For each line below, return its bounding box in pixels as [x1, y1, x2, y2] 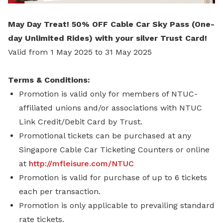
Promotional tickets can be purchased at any [19, 131, 191, 140]
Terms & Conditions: [8, 75, 90, 85]
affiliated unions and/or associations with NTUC [19, 103, 202, 112]
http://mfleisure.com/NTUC [29, 159, 134, 168]
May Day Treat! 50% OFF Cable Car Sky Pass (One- [8, 19, 215, 29]
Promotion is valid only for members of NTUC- [19, 89, 198, 99]
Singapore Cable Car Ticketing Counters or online [19, 145, 210, 154]
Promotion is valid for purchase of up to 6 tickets [19, 173, 207, 182]
